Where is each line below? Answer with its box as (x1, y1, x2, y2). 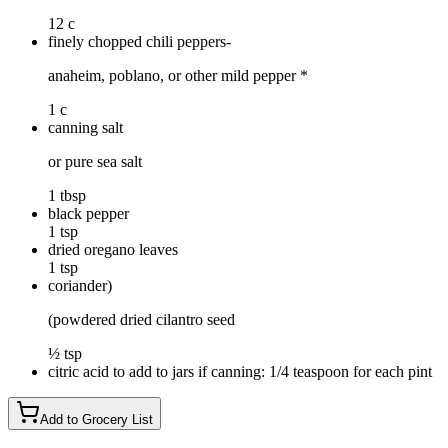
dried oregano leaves (48, 240, 178, 258)
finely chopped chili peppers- (48, 32, 231, 50)
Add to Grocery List (40, 411, 153, 427)
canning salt (48, 118, 123, 136)
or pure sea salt (48, 152, 142, 170)
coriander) (48, 276, 112, 294)
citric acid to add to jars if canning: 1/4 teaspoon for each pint (48, 362, 432, 380)
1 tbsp (48, 186, 86, 204)
